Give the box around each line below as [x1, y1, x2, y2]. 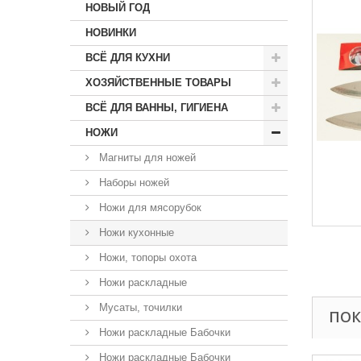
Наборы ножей [96, 176, 169, 189]
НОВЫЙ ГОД [85, 2, 150, 14]
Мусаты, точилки [96, 301, 182, 313]
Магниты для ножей [96, 151, 196, 164]
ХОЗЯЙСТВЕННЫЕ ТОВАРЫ [85, 77, 231, 89]
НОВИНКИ [85, 27, 136, 39]
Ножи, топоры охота [96, 251, 197, 263]
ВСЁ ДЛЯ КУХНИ [85, 52, 170, 64]
